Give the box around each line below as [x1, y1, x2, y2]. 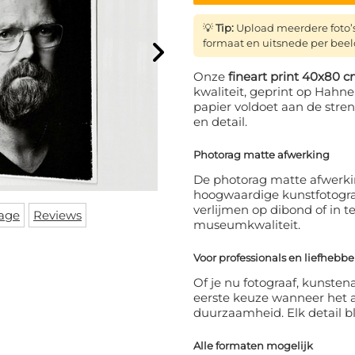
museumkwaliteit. [193, 217, 300, 233]
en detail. [193, 114, 247, 130]
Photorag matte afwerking [193, 148, 330, 162]
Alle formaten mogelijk [193, 339, 313, 353]
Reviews [33, 208, 82, 223]
